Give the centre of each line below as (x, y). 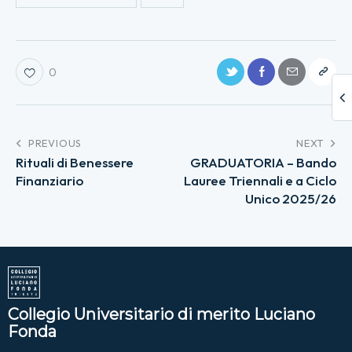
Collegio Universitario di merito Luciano (161, 315)
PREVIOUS (55, 143)
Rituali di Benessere (75, 163)
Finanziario (49, 181)
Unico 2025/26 (291, 199)
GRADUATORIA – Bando (263, 163)
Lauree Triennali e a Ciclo (260, 181)
